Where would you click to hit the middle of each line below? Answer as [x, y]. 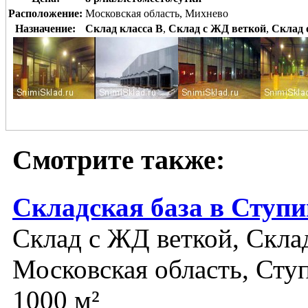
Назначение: [45, 28]
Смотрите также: [119, 159]
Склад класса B [124, 28]
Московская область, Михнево [157, 13]
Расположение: [45, 13]
